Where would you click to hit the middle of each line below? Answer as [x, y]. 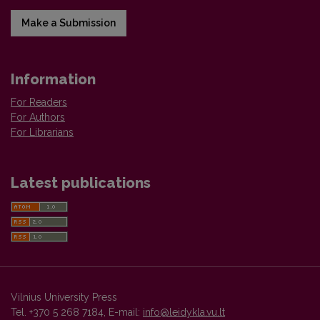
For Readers [39, 102]
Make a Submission [69, 22]
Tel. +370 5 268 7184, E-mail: [77, 312]
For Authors [38, 117]
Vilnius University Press [64, 297]
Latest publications [81, 182]
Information [53, 79]
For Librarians [42, 132]
